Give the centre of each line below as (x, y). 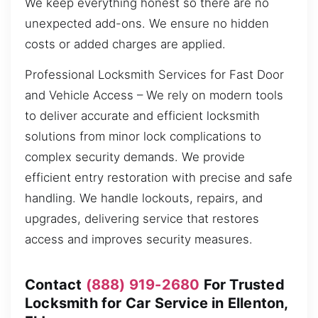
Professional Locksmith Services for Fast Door (154, 75)
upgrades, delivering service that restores (142, 219)
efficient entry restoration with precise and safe (159, 178)
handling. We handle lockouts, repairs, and (144, 198)
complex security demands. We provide (135, 157)
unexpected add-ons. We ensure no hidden (147, 23)
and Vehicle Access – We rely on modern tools (154, 95)
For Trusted (242, 284)
